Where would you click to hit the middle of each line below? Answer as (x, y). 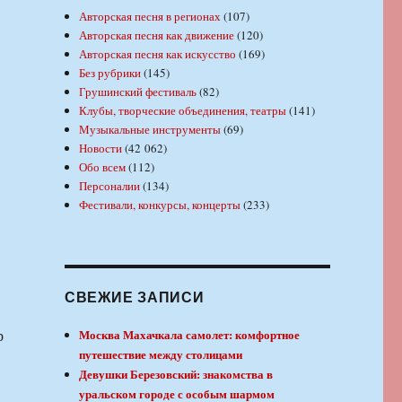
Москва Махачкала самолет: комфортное (190, 335)
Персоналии (110, 186)
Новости (101, 149)
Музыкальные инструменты (150, 130)
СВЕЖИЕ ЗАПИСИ (134, 297)
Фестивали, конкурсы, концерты (160, 205)
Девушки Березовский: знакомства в (176, 374)
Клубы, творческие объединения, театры (183, 111)
